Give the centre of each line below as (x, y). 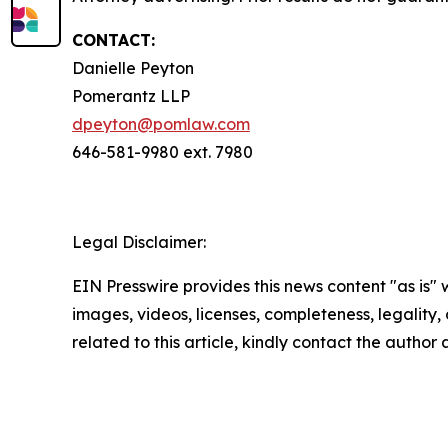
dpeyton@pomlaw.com (161, 123)
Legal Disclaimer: (139, 241)
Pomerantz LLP (131, 95)
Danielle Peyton (133, 67)
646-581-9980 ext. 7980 (162, 151)
